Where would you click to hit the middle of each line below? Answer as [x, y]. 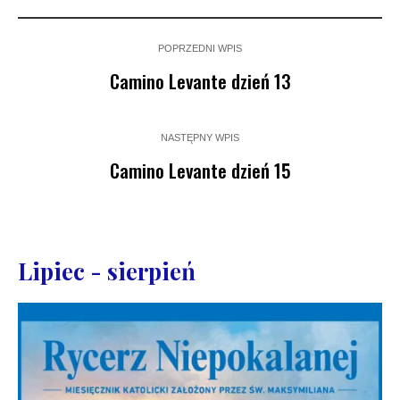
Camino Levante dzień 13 [200, 80]
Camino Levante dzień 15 [200, 170]
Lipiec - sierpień [107, 271]
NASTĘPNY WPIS [200, 137]
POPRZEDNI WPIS [200, 48]
